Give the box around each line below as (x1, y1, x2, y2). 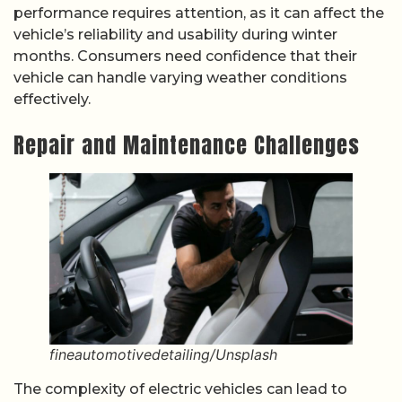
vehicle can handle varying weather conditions (13, 69, 347, 87)
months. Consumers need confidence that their (13, 48, 357, 66)
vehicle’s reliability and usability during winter (13, 26, 337, 44)
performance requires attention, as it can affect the (13, 4, 384, 22)
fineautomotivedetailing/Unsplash (49, 345, 277, 363)
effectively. (13, 91, 91, 109)
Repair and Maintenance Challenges (13, 129, 360, 162)
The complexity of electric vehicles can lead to (13, 380, 347, 398)
